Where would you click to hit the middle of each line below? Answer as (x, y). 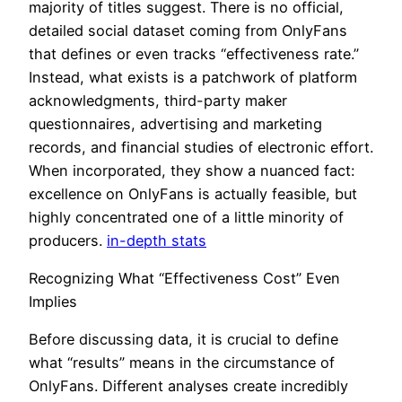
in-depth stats (157, 240)
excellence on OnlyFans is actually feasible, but (193, 193)
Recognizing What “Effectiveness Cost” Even (184, 278)
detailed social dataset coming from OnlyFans (188, 30)
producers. (68, 240)
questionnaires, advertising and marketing (175, 123)
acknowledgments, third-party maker (158, 100)
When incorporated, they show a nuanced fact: (192, 170)
